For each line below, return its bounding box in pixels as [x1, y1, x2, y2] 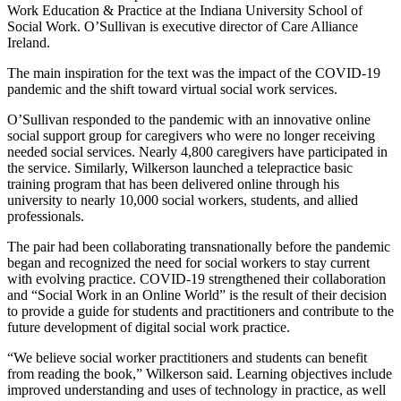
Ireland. [7, 34, 50, 50]
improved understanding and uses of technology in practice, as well [7, 381, 386, 397]
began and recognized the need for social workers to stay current [7, 254, 370, 270]
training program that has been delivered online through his [7, 175, 339, 192]
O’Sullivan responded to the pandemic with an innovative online [7, 111, 371, 127]
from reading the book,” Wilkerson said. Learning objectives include [7, 365, 392, 381]
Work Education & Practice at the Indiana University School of [7, 2, 363, 18]
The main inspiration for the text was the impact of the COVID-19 [7, 64, 380, 81]
